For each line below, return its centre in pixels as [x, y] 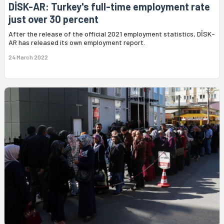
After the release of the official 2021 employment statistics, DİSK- [112, 33]
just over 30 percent [53, 19]
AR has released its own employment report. [77, 42]
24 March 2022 [28, 57]
